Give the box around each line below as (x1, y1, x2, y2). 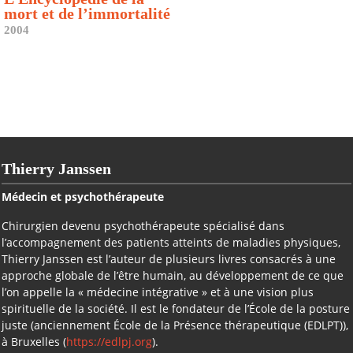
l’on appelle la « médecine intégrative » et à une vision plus (2, 284, 314, 299)
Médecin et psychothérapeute (2, 189, 164, 204)
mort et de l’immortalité (4, 5, 170, 23)
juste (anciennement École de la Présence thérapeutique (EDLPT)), (2, 318, 348, 333)
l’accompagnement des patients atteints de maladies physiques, (2, 235, 340, 250)
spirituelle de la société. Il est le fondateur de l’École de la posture (2, 301, 350, 316)
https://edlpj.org (66, 334, 152, 349)
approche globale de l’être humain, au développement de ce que (2, 268, 344, 283)
